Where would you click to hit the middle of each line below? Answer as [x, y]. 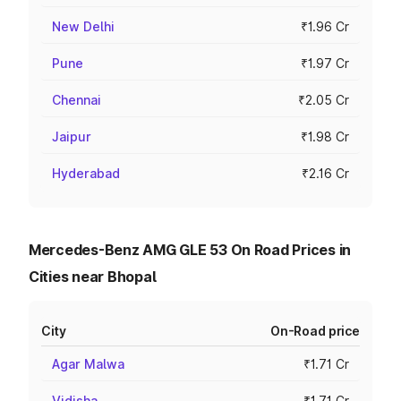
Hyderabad [86, 173]
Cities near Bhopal [93, 277]
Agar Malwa [88, 364]
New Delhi [83, 26]
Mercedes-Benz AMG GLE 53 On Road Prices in [190, 250]
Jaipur [72, 137]
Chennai [77, 100]
